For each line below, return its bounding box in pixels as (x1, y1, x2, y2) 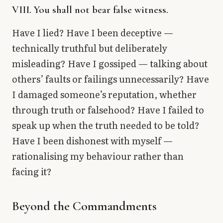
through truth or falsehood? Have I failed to (12, 103, 204, 116)
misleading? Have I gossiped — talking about (12, 56, 208, 70)
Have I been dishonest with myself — (12, 133, 173, 147)
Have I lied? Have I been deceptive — (12, 25, 173, 39)
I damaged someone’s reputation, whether (12, 87, 197, 101)
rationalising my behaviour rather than (12, 149, 184, 163)
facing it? (12, 164, 52, 178)
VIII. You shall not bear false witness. (12, 3, 168, 16)
